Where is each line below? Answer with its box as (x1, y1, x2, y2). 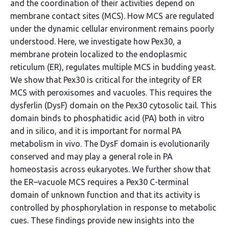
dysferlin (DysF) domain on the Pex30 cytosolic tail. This (10, 101, 217, 110)
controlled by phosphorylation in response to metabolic (10, 203, 216, 212)
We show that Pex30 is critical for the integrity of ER (10, 75, 202, 84)
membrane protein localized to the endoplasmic (10, 50, 187, 59)
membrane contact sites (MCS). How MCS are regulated (10, 11, 214, 20)
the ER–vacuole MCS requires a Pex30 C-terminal (10, 177, 189, 187)
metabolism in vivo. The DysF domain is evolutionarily (10, 139, 210, 148)
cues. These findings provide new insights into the (10, 216, 194, 225)
